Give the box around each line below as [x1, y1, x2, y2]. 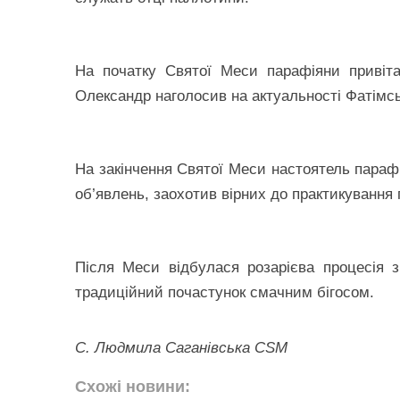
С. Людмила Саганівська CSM [75, 338, 287, 356]
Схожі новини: [75, 377, 190, 396]
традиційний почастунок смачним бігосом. [75, 283, 374, 301]
